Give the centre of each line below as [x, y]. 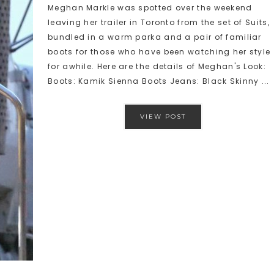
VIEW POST [163, 117]
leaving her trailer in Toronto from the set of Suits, [159, 22]
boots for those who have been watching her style [159, 52]
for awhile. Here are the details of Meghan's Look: [157, 66]
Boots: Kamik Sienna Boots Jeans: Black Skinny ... [159, 81]
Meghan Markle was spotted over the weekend [150, 8]
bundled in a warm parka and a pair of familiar [155, 37]
